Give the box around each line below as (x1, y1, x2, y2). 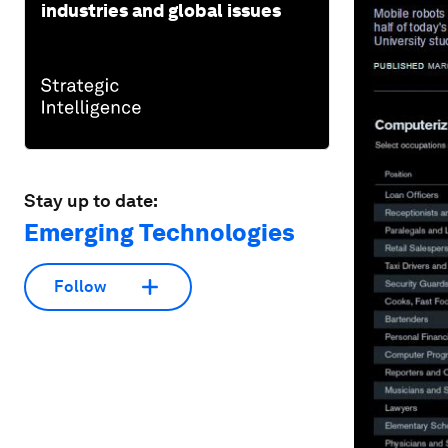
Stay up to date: (24, 189, 158, 211)
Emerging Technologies (24, 217, 295, 247)
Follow (54, 277, 106, 297)
